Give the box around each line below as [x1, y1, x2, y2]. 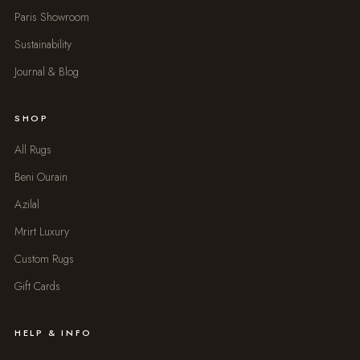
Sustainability [14, 35, 72, 52]
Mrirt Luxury [14, 223, 69, 239]
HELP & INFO [14, 325, 92, 339]
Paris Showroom [14, 8, 89, 25]
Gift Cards [14, 277, 60, 294]
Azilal [14, 195, 39, 212]
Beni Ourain [14, 168, 67, 185]
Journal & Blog [14, 63, 79, 80]
